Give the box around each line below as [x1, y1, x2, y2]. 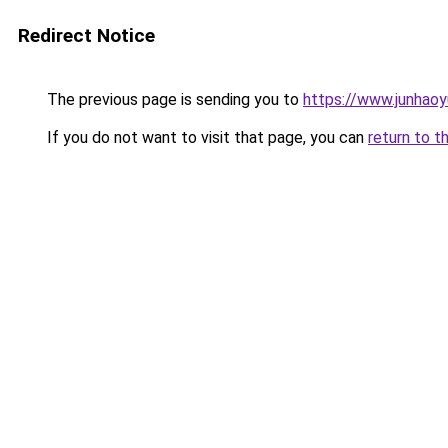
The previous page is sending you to [43, 90, 303, 109]
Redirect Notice [18, 24, 155, 47]
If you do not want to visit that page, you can [43, 128, 368, 147]
